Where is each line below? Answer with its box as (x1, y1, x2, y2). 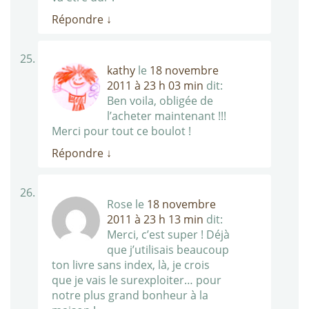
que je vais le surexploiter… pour (52, 272, 221, 288)
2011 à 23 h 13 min (107, 212, 203, 228)
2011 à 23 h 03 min (107, 78, 203, 94)
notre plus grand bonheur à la (52, 288, 208, 303)
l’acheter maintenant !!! (107, 108, 226, 124)
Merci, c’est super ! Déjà (107, 227, 230, 243)
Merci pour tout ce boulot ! (52, 123, 191, 139)
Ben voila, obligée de (107, 93, 213, 109)
